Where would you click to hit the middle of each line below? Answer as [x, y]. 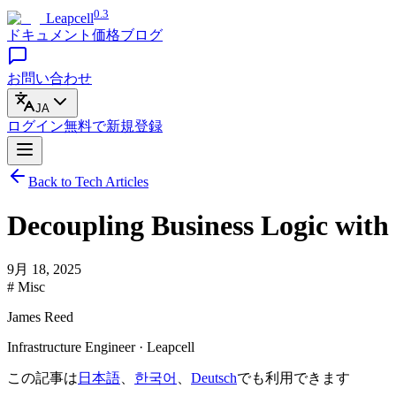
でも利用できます [293, 378]
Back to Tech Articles [88, 182]
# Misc [26, 287]
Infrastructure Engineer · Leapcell [101, 347]
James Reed [40, 317]
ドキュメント [49, 35]
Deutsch [214, 378]
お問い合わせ [49, 79]
